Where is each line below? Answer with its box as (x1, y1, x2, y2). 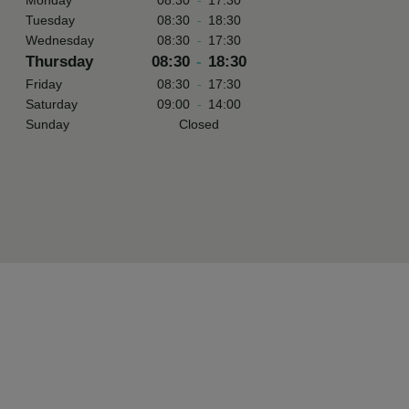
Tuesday (26, 13, 75, 27)
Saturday (26, 97, 78, 111)
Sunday (26, 117, 69, 131)
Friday (26, 77, 62, 91)
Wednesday (26, 33, 94, 47)
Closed (179, 117, 219, 131)
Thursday (26, 53, 93, 70)
